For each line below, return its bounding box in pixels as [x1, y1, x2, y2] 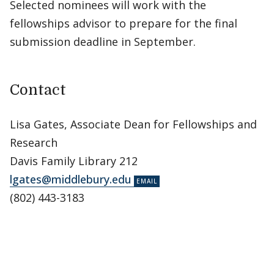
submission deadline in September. [10, 34, 196, 49]
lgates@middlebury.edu [10, 172, 131, 187]
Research [10, 135, 57, 150]
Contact [10, 81, 66, 98]
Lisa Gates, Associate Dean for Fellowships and [10, 117, 257, 131]
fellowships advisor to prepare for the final [10, 16, 237, 31]
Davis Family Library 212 [10, 154, 138, 168]
